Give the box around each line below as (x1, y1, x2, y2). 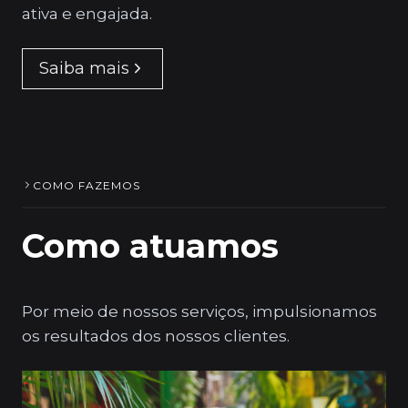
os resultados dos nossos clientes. (22, 326, 290, 345)
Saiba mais (39, 58, 129, 79)
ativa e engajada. (22, 5, 152, 24)
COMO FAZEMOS (33, 178, 140, 192)
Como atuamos (22, 225, 279, 266)
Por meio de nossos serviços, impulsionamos (22, 301, 377, 321)
